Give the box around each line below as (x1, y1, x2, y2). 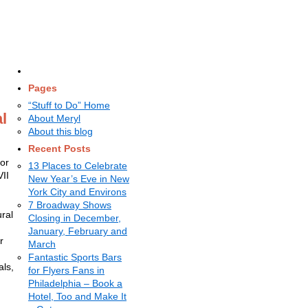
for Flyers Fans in (28, 265, 104, 276)
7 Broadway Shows (28, 199, 111, 210)
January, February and (28, 225, 127, 236)
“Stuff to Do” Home (28, 100, 110, 111)
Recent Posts (28, 143, 91, 154)
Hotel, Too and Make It (28, 291, 126, 302)
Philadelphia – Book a (28, 278, 122, 289)
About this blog (28, 126, 93, 137)
